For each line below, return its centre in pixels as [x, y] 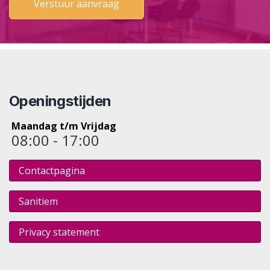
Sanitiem [38, 201]
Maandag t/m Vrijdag [64, 126]
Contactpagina [52, 170]
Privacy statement [59, 232]
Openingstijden [60, 101]
